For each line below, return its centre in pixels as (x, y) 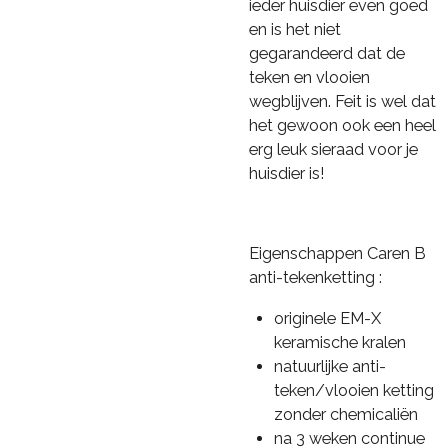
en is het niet (295, 29)
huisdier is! (286, 173)
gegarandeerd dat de (327, 53)
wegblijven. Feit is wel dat (342, 101)
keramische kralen (339, 342)
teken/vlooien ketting (353, 390)
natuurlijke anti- (329, 366)
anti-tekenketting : (315, 278)
